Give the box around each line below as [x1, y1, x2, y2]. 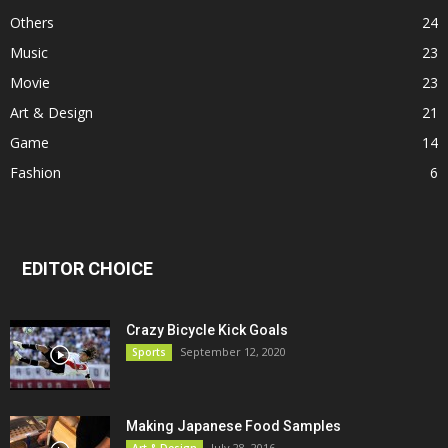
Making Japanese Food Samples [126, 417, 341, 434]
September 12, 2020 [180, 343, 286, 359]
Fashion [10, 162, 61, 182]
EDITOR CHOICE [22, 257, 153, 279]
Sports [132, 344, 166, 359]
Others [10, 12, 54, 32]
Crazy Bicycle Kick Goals [126, 321, 288, 338]
